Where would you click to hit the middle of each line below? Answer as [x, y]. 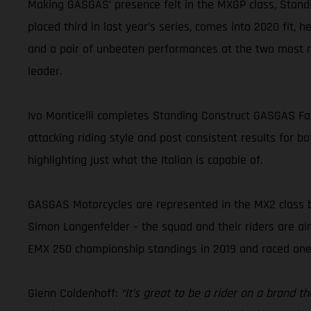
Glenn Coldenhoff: [74, 293]
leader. [45, 71]
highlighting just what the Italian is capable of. [145, 160]
